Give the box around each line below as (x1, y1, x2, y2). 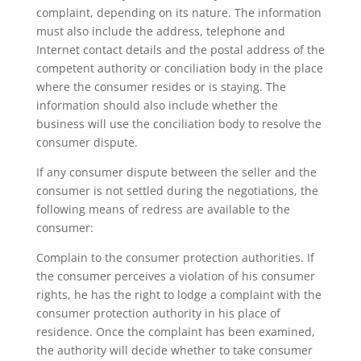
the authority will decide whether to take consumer (35, 342, 313, 358)
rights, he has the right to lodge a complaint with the (35, 287, 322, 302)
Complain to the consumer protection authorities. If (35, 250, 314, 265)
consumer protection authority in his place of (35, 305, 280, 321)
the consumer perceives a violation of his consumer (35, 268, 315, 284)
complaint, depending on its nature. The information (35, 5, 322, 20)
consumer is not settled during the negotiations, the (35, 183, 318, 198)
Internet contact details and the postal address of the (35, 42, 325, 57)
